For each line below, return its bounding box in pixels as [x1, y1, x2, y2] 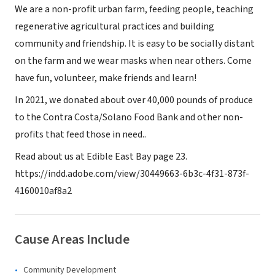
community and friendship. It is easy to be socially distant [15, 37, 255, 50]
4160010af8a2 [15, 184, 72, 198]
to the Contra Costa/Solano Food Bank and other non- [15, 110, 243, 124]
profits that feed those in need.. [15, 128, 146, 141]
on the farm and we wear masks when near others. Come [15, 54, 252, 68]
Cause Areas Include [15, 230, 130, 249]
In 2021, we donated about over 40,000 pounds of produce [15, 93, 253, 107]
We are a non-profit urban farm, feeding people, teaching [15, 2, 254, 16]
